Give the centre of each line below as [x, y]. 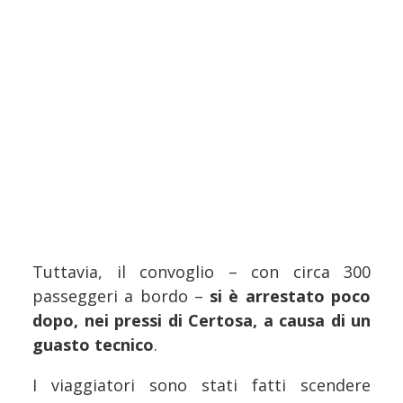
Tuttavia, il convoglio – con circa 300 [201, 271]
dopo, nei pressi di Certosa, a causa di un [201, 320]
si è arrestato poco [291, 296]
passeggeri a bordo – [121, 296]
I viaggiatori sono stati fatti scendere [201, 385]
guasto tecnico [93, 344]
